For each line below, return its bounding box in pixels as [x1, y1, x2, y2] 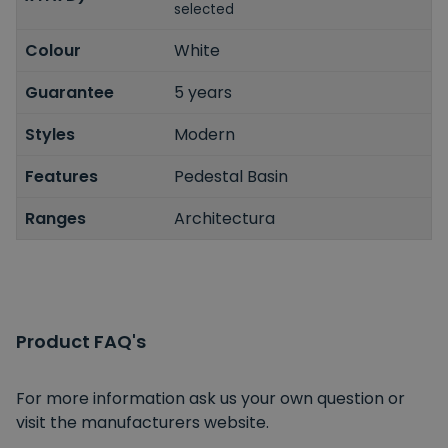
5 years [174, 80, 233, 104]
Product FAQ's [16, 328, 146, 354]
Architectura [174, 206, 276, 230]
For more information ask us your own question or [16, 386, 405, 410]
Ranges [25, 206, 86, 230]
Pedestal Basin [174, 164, 289, 188]
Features [25, 164, 98, 188]
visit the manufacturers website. [16, 410, 269, 434]
